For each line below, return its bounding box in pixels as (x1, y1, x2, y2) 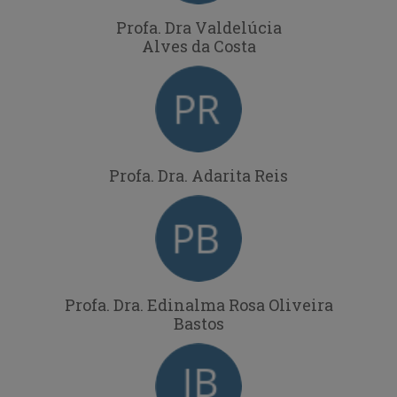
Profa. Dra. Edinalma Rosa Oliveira (64, 293, 333, 315)
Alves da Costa (141, 35, 256, 57)
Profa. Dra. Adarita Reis (109, 164, 288, 186)
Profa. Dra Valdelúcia (115, 16, 282, 38)
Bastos (173, 312, 224, 334)
